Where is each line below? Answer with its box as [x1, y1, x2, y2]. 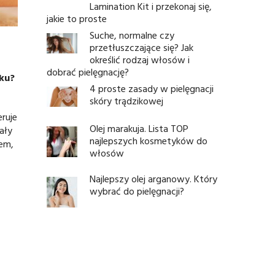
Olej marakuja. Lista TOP [90, 122, 189, 138]
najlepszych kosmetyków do [90, 134, 208, 150]
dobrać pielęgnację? [47, 65, 130, 81]
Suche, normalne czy [90, 28, 175, 44]
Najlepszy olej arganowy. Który [90, 172, 218, 188]
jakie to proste [47, 12, 107, 28]
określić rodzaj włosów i [90, 53, 190, 69]
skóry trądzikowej [90, 94, 164, 110]
